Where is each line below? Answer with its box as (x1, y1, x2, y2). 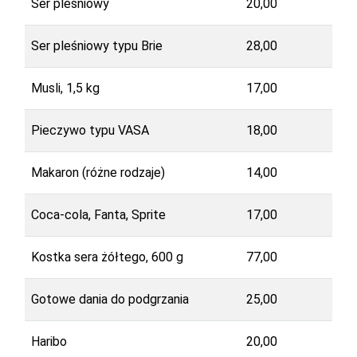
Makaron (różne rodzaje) (30, 164, 165, 180)
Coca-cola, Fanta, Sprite (30, 206, 166, 222)
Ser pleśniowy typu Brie (30, 37, 163, 53)
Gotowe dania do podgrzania (30, 291, 189, 307)
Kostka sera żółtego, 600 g (30, 249, 183, 265)
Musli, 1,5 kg (30, 80, 100, 96)
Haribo (30, 333, 67, 349)
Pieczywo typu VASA (30, 122, 149, 138)
